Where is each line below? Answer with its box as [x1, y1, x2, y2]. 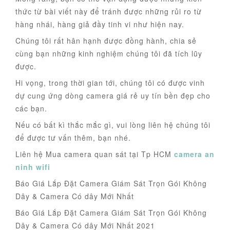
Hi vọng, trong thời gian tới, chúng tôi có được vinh [15, 78, 205, 88]
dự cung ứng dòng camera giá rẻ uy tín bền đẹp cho [15, 90, 210, 101]
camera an [174, 149, 215, 160]
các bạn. [15, 103, 47, 114]
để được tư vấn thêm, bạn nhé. [15, 132, 131, 143]
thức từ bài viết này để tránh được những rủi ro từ [15, 6, 202, 17]
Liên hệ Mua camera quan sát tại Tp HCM [15, 149, 174, 160]
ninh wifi [15, 162, 50, 172]
